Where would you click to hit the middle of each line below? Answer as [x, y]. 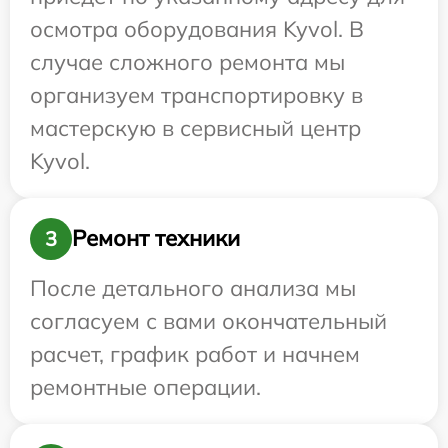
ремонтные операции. [145, 386]
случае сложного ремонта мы [187, 61]
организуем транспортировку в [196, 94]
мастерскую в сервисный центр [195, 127]
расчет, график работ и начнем [195, 353]
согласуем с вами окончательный [208, 320]
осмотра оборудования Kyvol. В [197, 28]
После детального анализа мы [193, 287]
